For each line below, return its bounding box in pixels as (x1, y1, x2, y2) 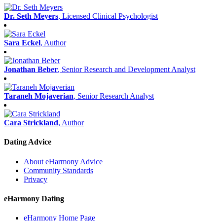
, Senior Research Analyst (74, 92, 154, 100)
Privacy (24, 175, 47, 184)
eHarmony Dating (4, 194, 64, 203)
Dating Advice (4, 138, 51, 147)
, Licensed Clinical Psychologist (58, 12, 158, 20)
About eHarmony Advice (24, 157, 103, 166)
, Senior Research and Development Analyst (58, 65, 195, 74)
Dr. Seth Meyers (4, 12, 58, 20)
